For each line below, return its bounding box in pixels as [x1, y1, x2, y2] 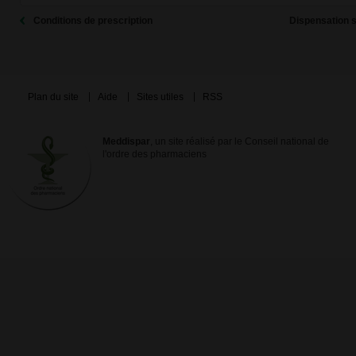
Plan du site [27, 92, 81, 102]
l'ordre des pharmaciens [103, 149, 207, 159]
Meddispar [103, 137, 151, 146]
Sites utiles [136, 92, 186, 102]
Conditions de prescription [33, 16, 153, 25]
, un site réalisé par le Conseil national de [150, 137, 330, 146]
